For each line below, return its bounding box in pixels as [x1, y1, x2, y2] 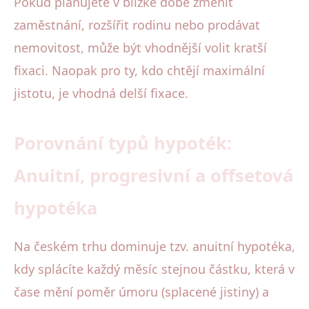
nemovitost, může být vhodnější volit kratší [14, 39, 267, 56]
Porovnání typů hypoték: [14, 130, 232, 155]
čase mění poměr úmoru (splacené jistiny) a [14, 283, 269, 300]
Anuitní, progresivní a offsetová [14, 163, 293, 188]
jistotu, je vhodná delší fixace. [14, 84, 188, 101]
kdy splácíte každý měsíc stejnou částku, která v [14, 260, 295, 277]
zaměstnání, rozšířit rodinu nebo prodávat [14, 16, 260, 33]
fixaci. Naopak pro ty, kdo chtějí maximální [14, 61, 265, 79]
